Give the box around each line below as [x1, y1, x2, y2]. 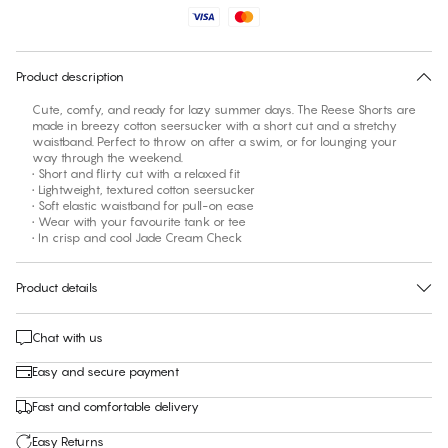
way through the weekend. [32, 150, 183, 166]
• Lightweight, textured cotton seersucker [32, 182, 255, 198]
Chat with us [32, 330, 103, 346]
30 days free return [175, 35, 273, 50]
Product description [16, 69, 124, 85]
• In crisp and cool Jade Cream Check [32, 230, 242, 246]
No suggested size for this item [45, 12, 215, 28]
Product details [16, 280, 98, 296]
